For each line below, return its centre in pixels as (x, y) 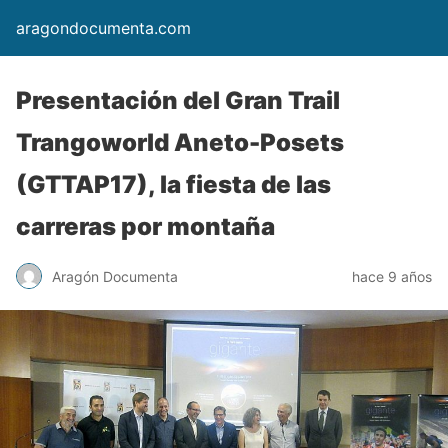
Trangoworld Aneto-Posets (180, 142)
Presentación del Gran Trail (178, 100)
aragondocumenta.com (103, 28)
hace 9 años (392, 276)
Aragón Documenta (115, 276)
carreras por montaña (145, 226)
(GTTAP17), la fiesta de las (173, 184)
